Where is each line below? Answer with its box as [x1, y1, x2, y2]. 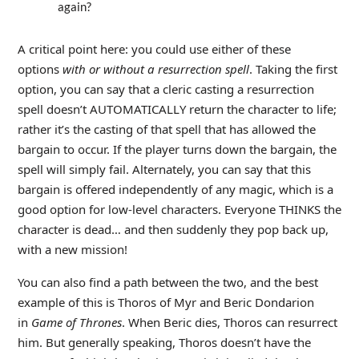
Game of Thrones [30, 313, 122, 330]
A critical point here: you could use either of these [17, 40, 291, 57]
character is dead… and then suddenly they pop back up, [17, 220, 329, 237]
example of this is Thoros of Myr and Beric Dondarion [17, 293, 314, 310]
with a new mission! [17, 240, 127, 257]
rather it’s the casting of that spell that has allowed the [17, 120, 316, 137]
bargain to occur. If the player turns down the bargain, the [17, 140, 337, 157]
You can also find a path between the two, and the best [17, 273, 318, 290]
